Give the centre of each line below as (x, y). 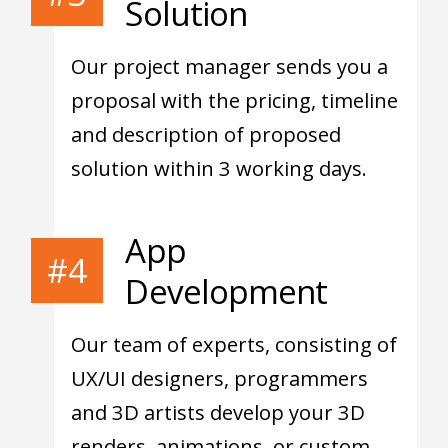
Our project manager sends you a (230, 66)
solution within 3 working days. (219, 168)
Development (226, 291)
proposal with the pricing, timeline (235, 100)
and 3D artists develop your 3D (218, 411)
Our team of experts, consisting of (234, 343)
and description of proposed (206, 134)
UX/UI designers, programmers (220, 377)
